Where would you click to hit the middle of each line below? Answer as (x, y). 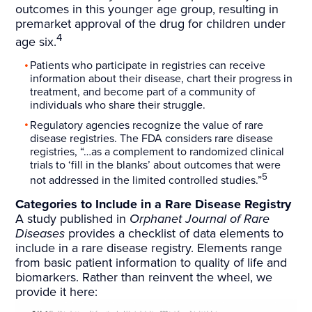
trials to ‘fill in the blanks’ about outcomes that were (156, 165)
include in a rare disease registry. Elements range (149, 248)
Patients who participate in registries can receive (148, 66)
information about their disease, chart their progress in (162, 79)
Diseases (40, 234)
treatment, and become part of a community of (143, 92)
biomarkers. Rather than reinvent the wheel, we (144, 278)
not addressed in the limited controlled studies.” (146, 181)
